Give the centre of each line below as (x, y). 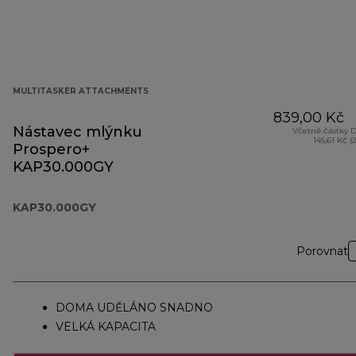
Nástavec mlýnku (77, 132)
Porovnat (322, 252)
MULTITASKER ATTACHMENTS (81, 91)
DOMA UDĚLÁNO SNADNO (134, 308)
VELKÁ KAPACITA (106, 327)
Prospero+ (51, 150)
